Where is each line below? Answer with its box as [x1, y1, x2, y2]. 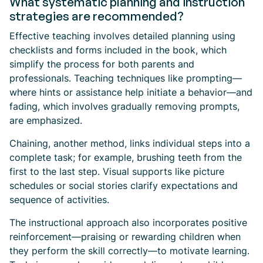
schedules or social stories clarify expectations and [9, 180, 238, 191]
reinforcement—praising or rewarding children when [9, 231, 241, 242]
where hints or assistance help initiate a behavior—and [9, 86, 252, 98]
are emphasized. [9, 114, 82, 126]
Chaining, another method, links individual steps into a [9, 137, 250, 149]
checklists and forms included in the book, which [9, 44, 227, 56]
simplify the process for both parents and [9, 58, 194, 70]
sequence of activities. [9, 194, 109, 205]
